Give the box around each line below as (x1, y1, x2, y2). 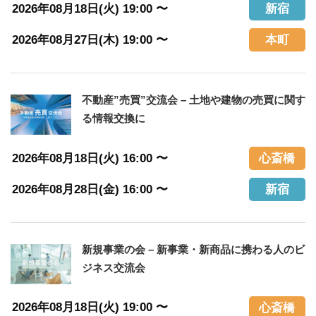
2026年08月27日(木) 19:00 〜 (11, 32, 180, 47)
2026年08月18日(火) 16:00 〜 (11, 151, 180, 165)
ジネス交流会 (81, 262, 145, 274)
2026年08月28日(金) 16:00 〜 (11, 182, 180, 196)
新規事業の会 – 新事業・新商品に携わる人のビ (81, 243, 305, 256)
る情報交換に (81, 112, 145, 125)
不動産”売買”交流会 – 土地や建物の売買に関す (81, 94, 305, 107)
